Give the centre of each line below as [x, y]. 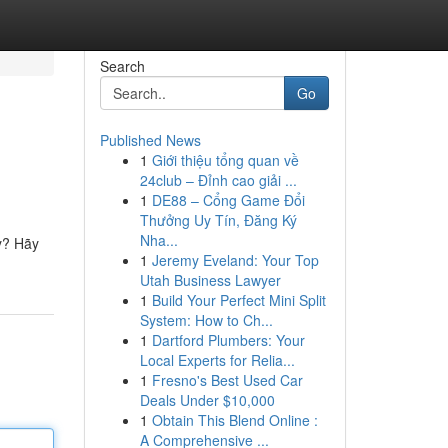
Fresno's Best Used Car [227, 380]
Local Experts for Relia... [217, 360]
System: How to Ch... [206, 320]
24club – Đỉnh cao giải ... [218, 180]
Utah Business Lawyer [210, 280]
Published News [150, 140]
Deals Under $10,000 [207, 400]
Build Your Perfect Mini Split [238, 300]
